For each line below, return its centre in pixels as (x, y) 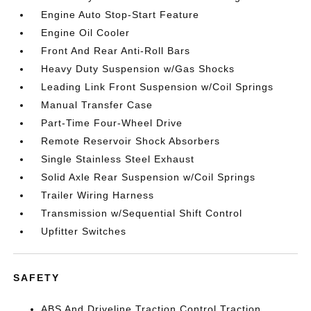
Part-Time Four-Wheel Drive (112, 123)
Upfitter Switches (84, 231)
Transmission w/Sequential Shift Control (142, 213)
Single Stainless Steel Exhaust (118, 159)
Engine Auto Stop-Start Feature (120, 15)
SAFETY (37, 278)
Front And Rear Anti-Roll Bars (116, 51)
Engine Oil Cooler (86, 33)
